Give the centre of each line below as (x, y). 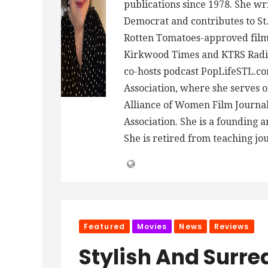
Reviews (232, 226)
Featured (104, 226)
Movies (152, 226)
